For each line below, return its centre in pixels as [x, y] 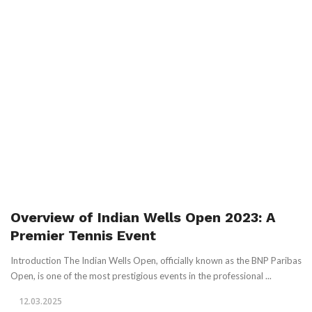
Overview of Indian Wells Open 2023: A [143, 218]
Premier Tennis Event [83, 236]
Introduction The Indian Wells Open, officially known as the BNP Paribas [156, 261]
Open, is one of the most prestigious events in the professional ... [141, 276]
